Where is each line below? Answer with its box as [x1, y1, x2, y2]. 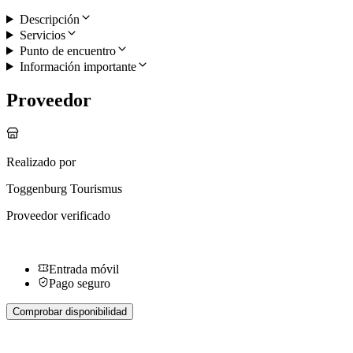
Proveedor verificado [6, 208, 110, 222]
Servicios [19, 28, 65, 42]
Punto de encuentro [19, 43, 116, 58]
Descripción [19, 12, 80, 26]
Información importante [19, 59, 136, 73]
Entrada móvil [49, 262, 119, 276]
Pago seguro [49, 276, 110, 290]
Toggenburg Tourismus [6, 181, 122, 195]
